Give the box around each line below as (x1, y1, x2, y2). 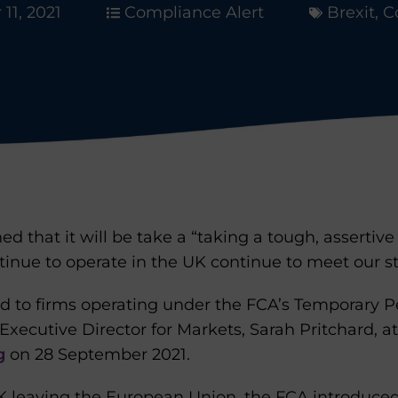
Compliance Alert (123, 3, 264, 22)
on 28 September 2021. (5, 345, 190, 364)
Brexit (326, 3, 375, 22)
